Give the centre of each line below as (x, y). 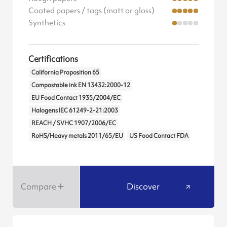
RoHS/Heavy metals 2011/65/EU (77, 136)
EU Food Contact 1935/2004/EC (76, 98)
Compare (38, 186)
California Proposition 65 (65, 72)
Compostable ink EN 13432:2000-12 (81, 85)
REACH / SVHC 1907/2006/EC (73, 123)
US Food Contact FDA (159, 136)
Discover (143, 186)
